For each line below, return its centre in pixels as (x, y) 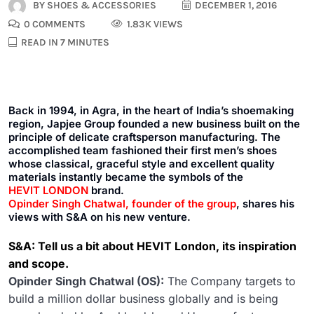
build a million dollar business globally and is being (143, 299)
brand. (106, 191)
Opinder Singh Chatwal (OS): (86, 281)
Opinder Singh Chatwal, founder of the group (122, 204)
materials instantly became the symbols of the (126, 177)
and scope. (39, 264)
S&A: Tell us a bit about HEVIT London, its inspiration (152, 246)
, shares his (265, 204)
